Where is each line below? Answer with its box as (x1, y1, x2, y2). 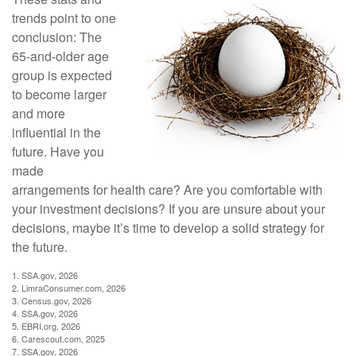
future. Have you (12, 141, 104, 161)
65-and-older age (12, 46, 109, 65)
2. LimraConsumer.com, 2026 (12, 281, 126, 294)
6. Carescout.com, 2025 (12, 331, 105, 345)
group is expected (12, 65, 112, 84)
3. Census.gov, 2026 (12, 293, 91, 307)
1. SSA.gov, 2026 (12, 268, 78, 281)
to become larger (12, 84, 106, 103)
